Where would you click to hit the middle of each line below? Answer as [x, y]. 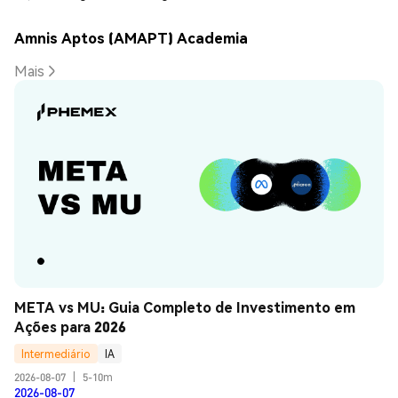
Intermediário [56, 354]
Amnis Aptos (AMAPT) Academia [131, 37]
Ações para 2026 [70, 327]
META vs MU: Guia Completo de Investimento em [185, 307]
